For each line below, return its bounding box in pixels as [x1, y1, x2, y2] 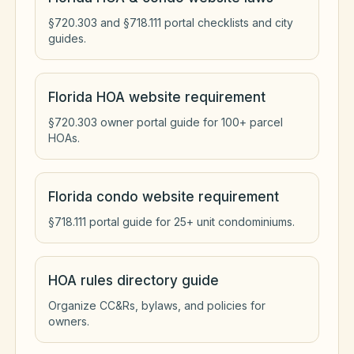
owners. [48, 314, 89, 328]
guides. [48, 32, 86, 45]
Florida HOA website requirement [48, 89, 265, 105]
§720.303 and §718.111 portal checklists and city [48, 16, 293, 29]
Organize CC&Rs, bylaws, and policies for [48, 299, 265, 312]
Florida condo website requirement [48, 189, 279, 205]
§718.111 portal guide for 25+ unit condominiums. [48, 215, 295, 228]
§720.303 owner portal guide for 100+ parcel [48, 115, 283, 129]
